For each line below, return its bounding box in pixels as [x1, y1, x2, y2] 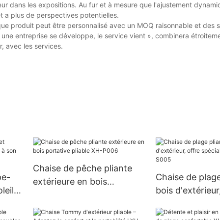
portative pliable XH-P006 [32, 190, 140, 200]
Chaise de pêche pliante [32, 163, 132, 174]
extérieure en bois [32, 176, 107, 187]
